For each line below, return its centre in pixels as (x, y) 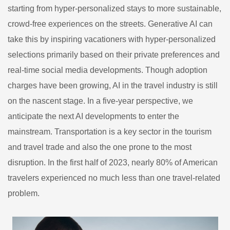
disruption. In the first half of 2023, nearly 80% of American (113, 162)
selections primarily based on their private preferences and (114, 54)
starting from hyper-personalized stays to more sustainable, (114, 8)
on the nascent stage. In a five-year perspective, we (100, 101)
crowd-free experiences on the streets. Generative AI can (110, 24)
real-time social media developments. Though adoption (108, 70)
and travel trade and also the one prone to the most (100, 147)
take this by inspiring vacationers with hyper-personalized (112, 39)
